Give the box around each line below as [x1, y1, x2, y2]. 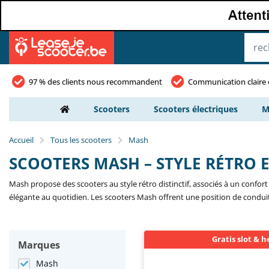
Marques [18, 238, 60, 252]
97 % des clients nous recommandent [29, 76, 162, 87]
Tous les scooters [50, 134, 112, 145]
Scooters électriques [154, 103, 238, 115]
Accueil [9, 134, 34, 145]
